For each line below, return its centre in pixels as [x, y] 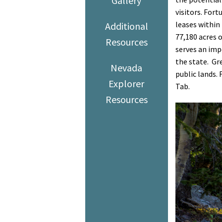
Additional [126, 26]
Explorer [127, 83]
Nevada [127, 67]
